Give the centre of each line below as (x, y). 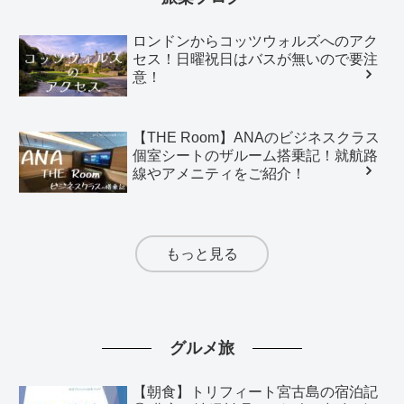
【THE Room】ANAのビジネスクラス (257, 137)
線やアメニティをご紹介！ (220, 173)
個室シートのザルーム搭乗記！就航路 (256, 155)
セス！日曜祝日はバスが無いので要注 (256, 59)
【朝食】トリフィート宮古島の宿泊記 (256, 392)
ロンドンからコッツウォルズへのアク (256, 41)
